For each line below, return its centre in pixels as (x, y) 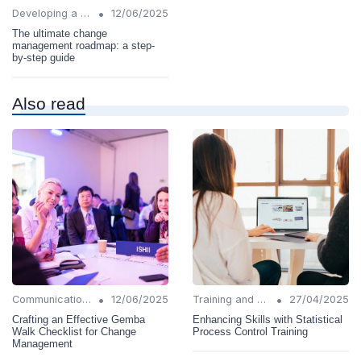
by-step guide (44, 58)
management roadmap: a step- (83, 46)
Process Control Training (250, 332)
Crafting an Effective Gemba (79, 320)
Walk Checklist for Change (74, 332)
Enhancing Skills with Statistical (268, 320)
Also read (49, 104)
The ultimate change (60, 34)
